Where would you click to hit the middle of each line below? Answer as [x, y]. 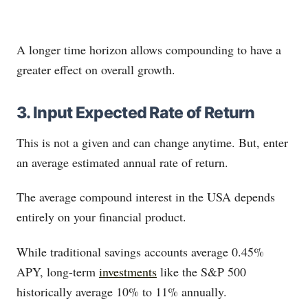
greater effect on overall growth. [96, 69]
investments [128, 271]
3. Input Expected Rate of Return [136, 112]
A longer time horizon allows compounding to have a [149, 49]
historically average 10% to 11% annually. [122, 291]
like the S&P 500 [201, 271]
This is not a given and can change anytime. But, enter [152, 142]
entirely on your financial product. [101, 217]
